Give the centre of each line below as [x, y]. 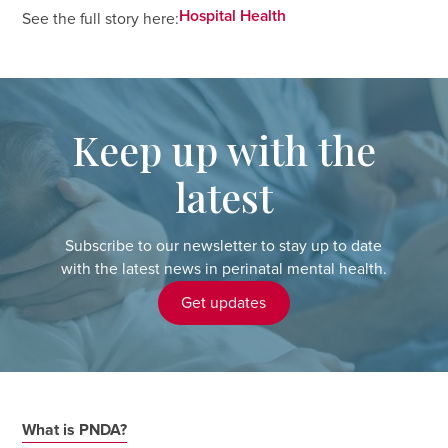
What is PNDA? [75, 431]
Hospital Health [233, 17]
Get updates [224, 304]
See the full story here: [101, 20]
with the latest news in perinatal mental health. [223, 270]
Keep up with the [223, 149]
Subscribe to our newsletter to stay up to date [224, 247]
